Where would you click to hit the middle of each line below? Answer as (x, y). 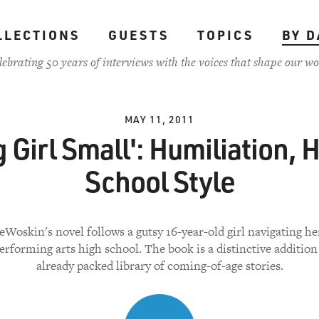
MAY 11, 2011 (159, 119)
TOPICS (225, 35)
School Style (159, 181)
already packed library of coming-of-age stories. (159, 266)
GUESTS (138, 35)
